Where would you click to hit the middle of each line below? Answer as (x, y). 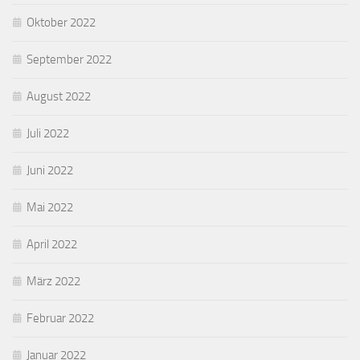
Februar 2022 (60, 319)
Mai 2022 (50, 208)
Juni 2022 (50, 171)
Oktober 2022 (61, 23)
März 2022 (53, 282)
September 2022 (69, 60)
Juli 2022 (48, 134)
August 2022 (59, 97)
